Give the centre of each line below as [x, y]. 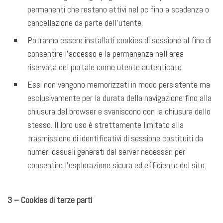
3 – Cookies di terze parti [50, 200]
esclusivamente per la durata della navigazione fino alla [119, 98]
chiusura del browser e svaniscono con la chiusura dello [119, 111]
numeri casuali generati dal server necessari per [106, 152]
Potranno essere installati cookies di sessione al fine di [119, 40]
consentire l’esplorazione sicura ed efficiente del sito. [117, 165]
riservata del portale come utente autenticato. [105, 67]
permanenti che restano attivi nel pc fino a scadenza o [118, 9]
